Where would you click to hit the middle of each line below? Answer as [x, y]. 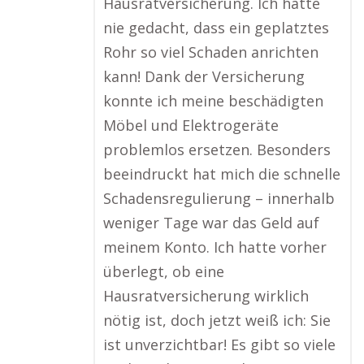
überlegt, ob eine [164, 271]
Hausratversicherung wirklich [206, 296]
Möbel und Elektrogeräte [191, 125]
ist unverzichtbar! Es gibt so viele [219, 344]
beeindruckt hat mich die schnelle [222, 174]
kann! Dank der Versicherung [204, 76]
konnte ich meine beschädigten [213, 101]
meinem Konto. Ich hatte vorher [215, 247]
